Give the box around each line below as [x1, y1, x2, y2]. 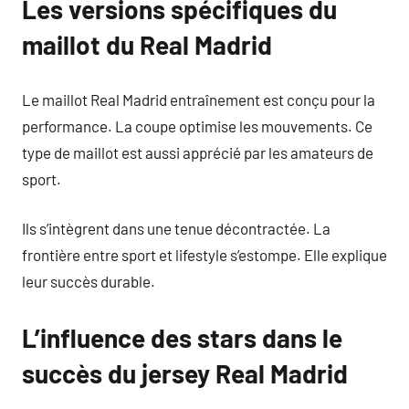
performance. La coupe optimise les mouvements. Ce [22, 116, 372, 135]
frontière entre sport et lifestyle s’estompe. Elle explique [22, 246, 387, 264]
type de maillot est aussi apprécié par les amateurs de [22, 142, 373, 162]
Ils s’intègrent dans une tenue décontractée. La [22, 219, 330, 237]
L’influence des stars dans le [22, 322, 342, 353]
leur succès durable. [22, 272, 155, 290]
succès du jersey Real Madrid [22, 358, 348, 389]
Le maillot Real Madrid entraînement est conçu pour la [22, 89, 375, 109]
